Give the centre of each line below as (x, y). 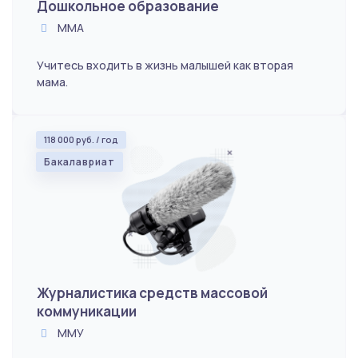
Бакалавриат (80, 161)
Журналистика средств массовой (152, 292)
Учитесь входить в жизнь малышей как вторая (165, 65)
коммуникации (87, 311)
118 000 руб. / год (81, 139)
